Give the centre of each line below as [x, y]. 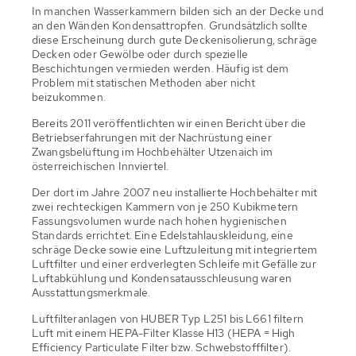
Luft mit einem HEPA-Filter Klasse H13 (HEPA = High [164, 333]
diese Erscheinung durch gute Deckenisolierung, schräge [175, 39]
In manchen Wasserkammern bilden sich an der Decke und [178, 11]
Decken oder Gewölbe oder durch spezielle [140, 54]
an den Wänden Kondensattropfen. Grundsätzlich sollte [170, 25]
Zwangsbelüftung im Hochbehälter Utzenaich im [153, 151]
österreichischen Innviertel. [101, 166]
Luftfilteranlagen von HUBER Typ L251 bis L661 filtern [168, 318]
